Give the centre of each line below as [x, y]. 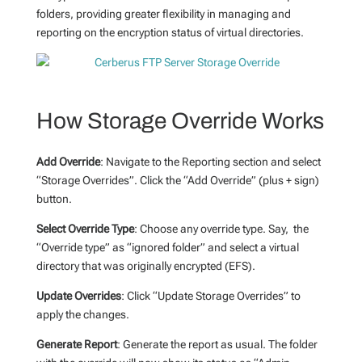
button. [54, 198]
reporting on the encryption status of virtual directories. [170, 32]
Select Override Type [85, 228]
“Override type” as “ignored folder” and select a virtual [167, 247]
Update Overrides [78, 295]
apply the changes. [82, 314]
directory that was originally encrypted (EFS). [145, 265]
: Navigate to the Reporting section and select [210, 161]
